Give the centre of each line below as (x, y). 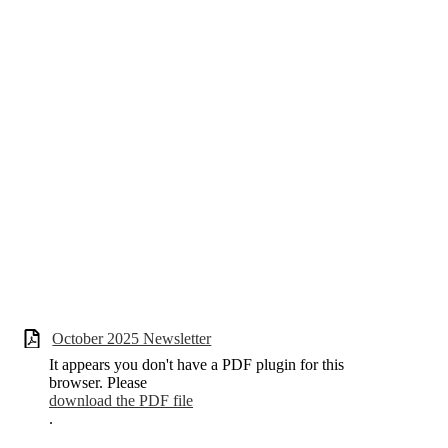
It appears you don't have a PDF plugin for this (196, 365)
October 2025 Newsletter (132, 338)
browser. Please (98, 383)
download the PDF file (121, 401)
